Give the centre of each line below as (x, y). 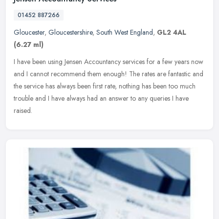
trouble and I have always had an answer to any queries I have (101, 98)
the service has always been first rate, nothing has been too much (105, 86)
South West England (125, 32)
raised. (23, 110)
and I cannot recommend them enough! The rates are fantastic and (109, 74)
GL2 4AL (172, 32)
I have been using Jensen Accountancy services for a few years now (109, 61)
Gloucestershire (70, 32)
